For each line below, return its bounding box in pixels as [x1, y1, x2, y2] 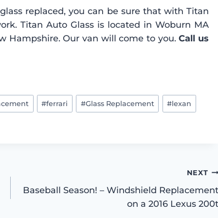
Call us [179, 33, 209, 44]
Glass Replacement [85, 99, 154, 108]
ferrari [46, 99, 68, 108]
